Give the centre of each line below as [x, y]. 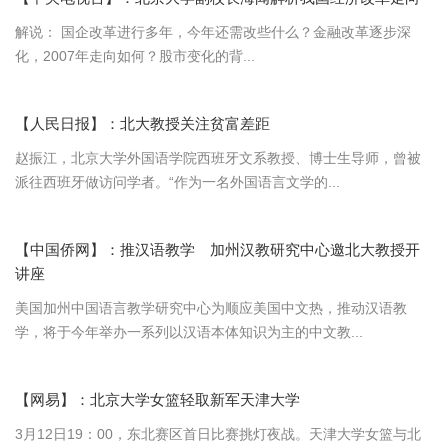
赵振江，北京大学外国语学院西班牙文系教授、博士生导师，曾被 [218, 158]
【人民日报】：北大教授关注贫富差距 [142, 123]
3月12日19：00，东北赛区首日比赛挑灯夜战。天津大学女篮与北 [218, 434]
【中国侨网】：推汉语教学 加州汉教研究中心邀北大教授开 [217, 249]
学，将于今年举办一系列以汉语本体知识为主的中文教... [189, 332]
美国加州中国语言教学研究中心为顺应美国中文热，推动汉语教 [211, 308]
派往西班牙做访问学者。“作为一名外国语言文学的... [177, 182]
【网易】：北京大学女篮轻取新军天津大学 [157, 399]
